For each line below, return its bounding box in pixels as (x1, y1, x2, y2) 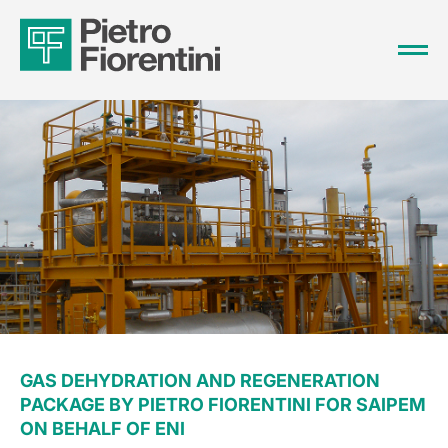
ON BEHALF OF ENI (20, 418, 185, 439)
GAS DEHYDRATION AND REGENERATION (20, 370, 380, 391)
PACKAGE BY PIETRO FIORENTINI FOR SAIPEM (20, 394, 426, 415)
